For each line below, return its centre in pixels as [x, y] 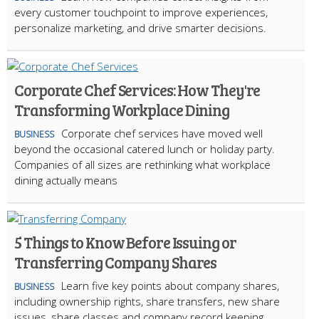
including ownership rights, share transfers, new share [147, 301]
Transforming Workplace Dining [122, 109]
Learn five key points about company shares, [170, 285]
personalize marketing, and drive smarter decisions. [140, 27]
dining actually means [66, 180]
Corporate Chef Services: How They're [137, 89]
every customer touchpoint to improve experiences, [141, 12]
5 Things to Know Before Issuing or [125, 242]
